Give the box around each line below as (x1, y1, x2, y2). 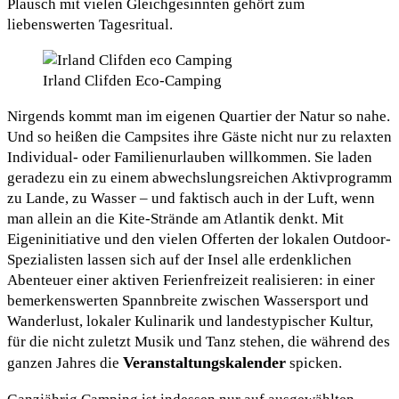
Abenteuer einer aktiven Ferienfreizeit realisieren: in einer (7, 271, 375, 289)
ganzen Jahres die (7, 354, 123, 371)
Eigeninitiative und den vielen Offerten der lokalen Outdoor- (7, 230, 391, 248)
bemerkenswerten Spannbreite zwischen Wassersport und (7, 291, 369, 309)
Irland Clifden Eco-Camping (43, 71, 222, 89)
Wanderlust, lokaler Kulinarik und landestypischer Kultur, (7, 312, 373, 330)
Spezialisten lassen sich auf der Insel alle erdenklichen (7, 250, 352, 268)
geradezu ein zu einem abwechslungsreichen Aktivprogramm (7, 168, 392, 186)
